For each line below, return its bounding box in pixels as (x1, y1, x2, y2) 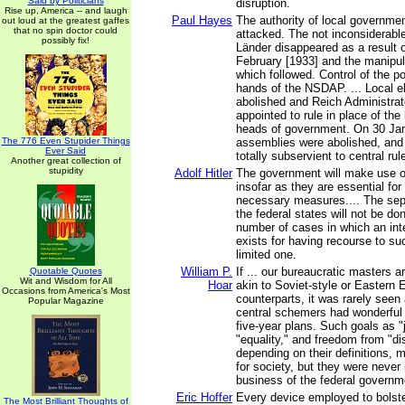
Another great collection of (10, 155, 121, 165)
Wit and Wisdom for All (19, 276, 112, 286)
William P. (181, 265, 232, 278)
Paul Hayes (172, 14, 232, 27)
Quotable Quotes (29, 266, 102, 276)
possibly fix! (42, 35, 89, 45)
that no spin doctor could (14, 25, 118, 35)
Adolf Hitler (174, 166, 232, 180)
